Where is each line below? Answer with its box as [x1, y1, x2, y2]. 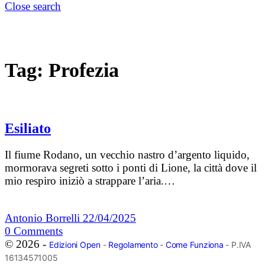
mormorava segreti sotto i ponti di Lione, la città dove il [5, 161, 257, 174]
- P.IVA [223, 240, 251, 250]
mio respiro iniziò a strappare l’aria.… [5, 174, 175, 188]
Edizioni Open [49, 240, 101, 250]
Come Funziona [165, 240, 224, 250]
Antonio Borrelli [5, 212, 83, 225]
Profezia [49, 59, 119, 81]
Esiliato [5, 121, 51, 137]
